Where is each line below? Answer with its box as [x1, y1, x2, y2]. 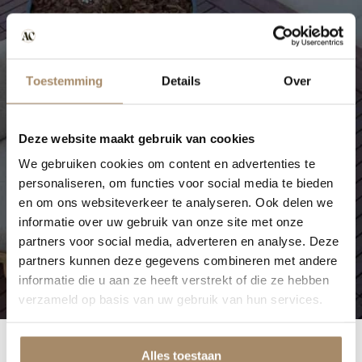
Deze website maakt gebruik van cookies [19, 131, 255, 145]
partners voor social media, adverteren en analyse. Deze [19, 234, 339, 248]
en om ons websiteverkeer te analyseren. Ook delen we [19, 195, 333, 209]
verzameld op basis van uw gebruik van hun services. [19, 292, 323, 306]
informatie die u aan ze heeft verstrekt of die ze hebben [19, 272, 329, 287]
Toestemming [26, 74, 103, 87]
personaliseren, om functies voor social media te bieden [19, 175, 334, 190]
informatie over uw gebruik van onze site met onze [19, 214, 304, 229]
